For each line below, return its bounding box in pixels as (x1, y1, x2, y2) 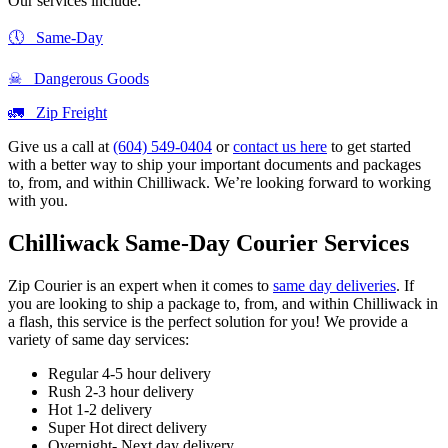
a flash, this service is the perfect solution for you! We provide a (8, 313, 408, 331)
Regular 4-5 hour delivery (48, 365, 211, 383)
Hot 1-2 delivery (48, 401, 152, 419)
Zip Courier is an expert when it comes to (8, 277, 273, 295)
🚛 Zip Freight (8, 104, 107, 122)
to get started (327, 138, 411, 156)
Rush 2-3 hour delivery (48, 383, 194, 401)
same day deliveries (273, 277, 396, 295)
